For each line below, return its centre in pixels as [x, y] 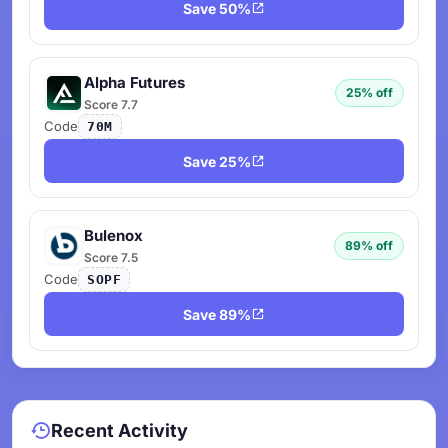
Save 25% [217, 161]
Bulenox [113, 235]
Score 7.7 [111, 104]
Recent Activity [119, 430]
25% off [369, 92]
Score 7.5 [111, 257]
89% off [369, 245]
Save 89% [217, 314]
